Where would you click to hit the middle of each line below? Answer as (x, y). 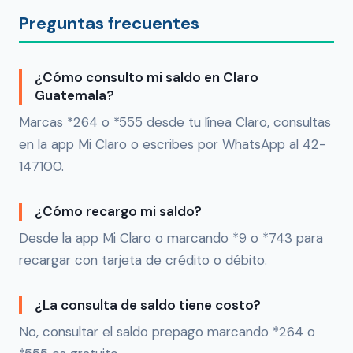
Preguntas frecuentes (109, 24)
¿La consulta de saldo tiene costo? (148, 305)
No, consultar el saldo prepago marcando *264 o (167, 332)
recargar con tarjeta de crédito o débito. (143, 260)
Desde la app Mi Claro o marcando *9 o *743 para (171, 238)
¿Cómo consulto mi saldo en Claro (147, 78)
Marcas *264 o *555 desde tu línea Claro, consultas (175, 123)
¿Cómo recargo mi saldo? (118, 212)
